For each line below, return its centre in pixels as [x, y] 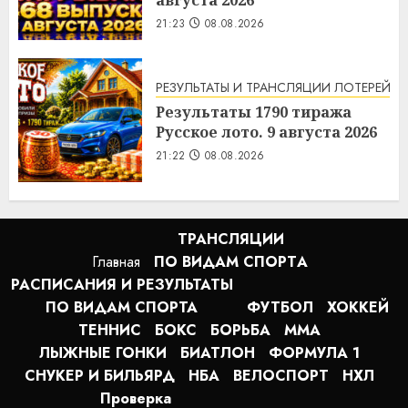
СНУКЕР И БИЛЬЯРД [100, 375]
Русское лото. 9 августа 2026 [266, 133]
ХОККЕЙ [357, 307]
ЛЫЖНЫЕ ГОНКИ [103, 352]
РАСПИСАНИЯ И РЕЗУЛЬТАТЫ [122, 284]
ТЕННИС [110, 330]
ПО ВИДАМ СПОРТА [122, 307]
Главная [116, 261]
